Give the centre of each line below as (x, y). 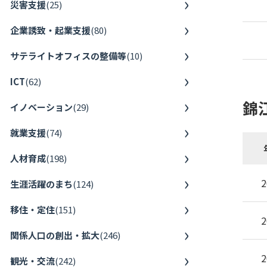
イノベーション (41, 107)
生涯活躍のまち (41, 184)
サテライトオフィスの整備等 (68, 55)
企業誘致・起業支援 (50, 30)
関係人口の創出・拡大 (55, 235)
